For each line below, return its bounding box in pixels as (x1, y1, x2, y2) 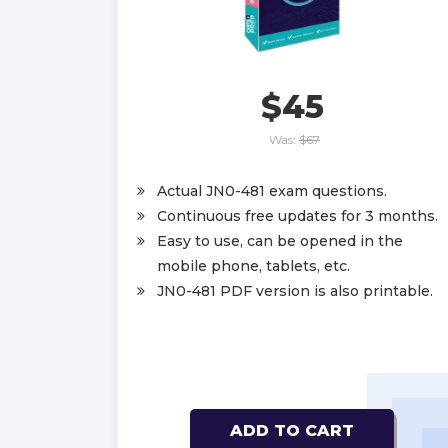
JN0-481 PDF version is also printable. (157, 281, 433, 300)
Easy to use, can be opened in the (157, 231, 403, 250)
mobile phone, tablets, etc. (157, 256, 350, 275)
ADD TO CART (230, 420, 354, 440)
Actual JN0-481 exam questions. (157, 181, 387, 200)
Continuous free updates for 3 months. (157, 206, 438, 225)
